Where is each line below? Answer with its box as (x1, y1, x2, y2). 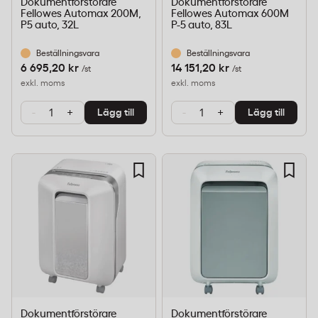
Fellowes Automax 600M (171, 9, 289, 19)
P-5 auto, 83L (171, 20, 232, 31)
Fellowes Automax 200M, (21, 9, 141, 19)
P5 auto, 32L (21, 20, 79, 31)
